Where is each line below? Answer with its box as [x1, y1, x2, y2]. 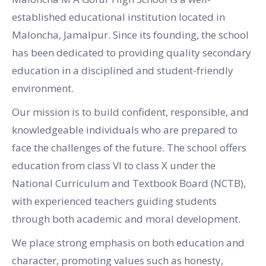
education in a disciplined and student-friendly [12, 63, 233, 77]
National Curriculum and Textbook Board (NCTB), [12, 176, 246, 190]
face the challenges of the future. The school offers [12, 140, 246, 154]
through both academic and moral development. [12, 211, 240, 226]
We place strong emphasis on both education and [12, 235, 245, 249]
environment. [12, 81, 74, 95]
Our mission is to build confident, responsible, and [12, 104, 249, 119]
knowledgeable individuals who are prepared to [12, 122, 237, 137]
